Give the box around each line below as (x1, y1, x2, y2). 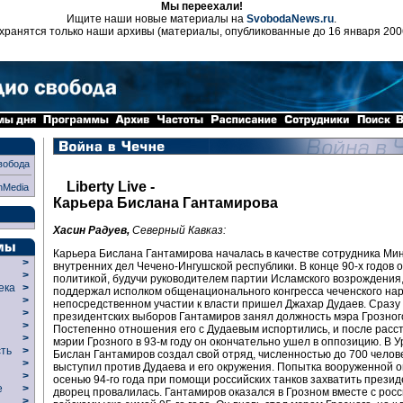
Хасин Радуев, (53, 223, 130, 237)
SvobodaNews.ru (246, 13, 334, 25)
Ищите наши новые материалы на (67, 13, 246, 25)
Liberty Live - (67, 179, 155, 195)
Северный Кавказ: (130, 223, 226, 237)
